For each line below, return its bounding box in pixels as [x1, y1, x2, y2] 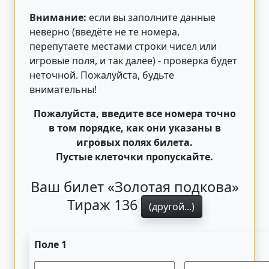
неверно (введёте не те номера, [29, 25, 180, 38]
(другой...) [148, 199, 195, 213]
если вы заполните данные [86, 10, 216, 24]
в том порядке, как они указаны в [48, 121, 221, 134]
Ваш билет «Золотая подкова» [30, 177, 239, 196]
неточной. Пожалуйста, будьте [29, 68, 174, 82]
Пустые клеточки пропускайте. [56, 150, 213, 163]
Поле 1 [34, 237, 67, 251]
